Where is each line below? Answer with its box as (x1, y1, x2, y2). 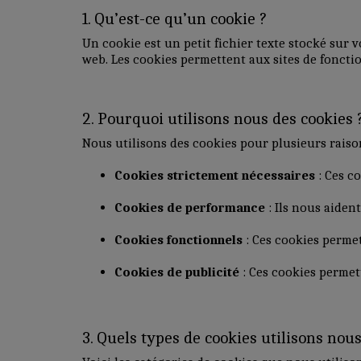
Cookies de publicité (114, 263, 239, 280)
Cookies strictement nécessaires (114, 167, 315, 183)
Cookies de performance (114, 199, 265, 215)
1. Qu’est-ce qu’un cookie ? (82, 8, 267, 28)
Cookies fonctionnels (114, 231, 243, 247)
